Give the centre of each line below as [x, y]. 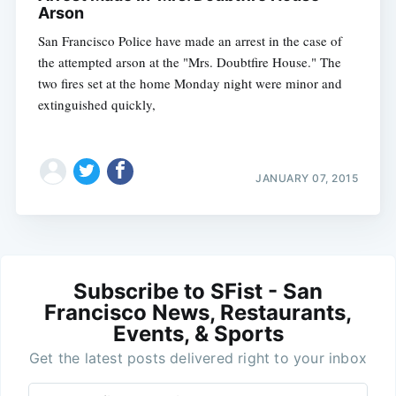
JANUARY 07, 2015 [307, 179]
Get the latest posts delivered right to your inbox [198, 358]
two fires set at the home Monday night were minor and [190, 84]
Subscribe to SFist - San [198, 292]
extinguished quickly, [96, 105]
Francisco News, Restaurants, [198, 313]
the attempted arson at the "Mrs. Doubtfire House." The [189, 62]
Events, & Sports [198, 334]
